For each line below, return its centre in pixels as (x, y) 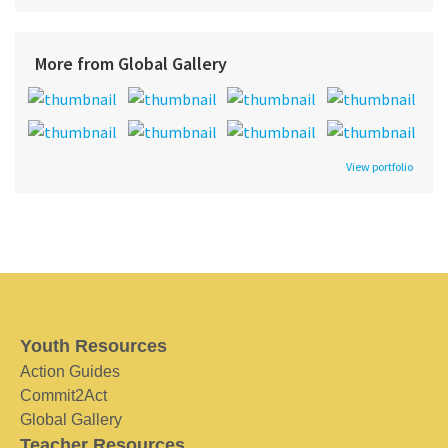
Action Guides (70, 371)
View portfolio (379, 166)
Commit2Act (63, 395)
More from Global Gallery (131, 63)
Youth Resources (93, 345)
